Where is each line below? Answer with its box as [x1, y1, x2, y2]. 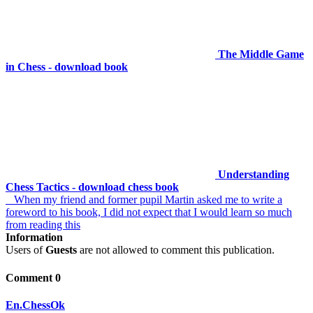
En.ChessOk [6, 298, 65, 311]
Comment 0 [6, 271, 61, 284]
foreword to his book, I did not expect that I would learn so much [6, 206, 292, 219]
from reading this [6, 219, 80, 231]
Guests [45, 244, 77, 256]
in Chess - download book [6, 61, 128, 73]
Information [6, 231, 63, 244]
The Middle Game [218, 48, 304, 61]
